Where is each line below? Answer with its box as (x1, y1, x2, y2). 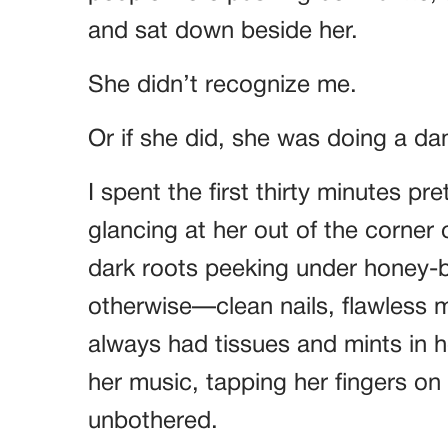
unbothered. (88, 411, 218, 433)
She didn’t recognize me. (88, 75, 357, 97)
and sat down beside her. (88, 21, 358, 43)
